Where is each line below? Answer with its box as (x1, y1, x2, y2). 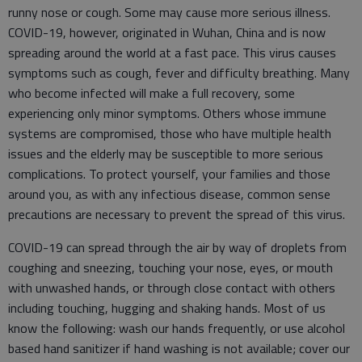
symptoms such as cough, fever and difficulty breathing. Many (8, 63, 350, 82)
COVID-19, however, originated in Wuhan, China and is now (8, 23, 326, 42)
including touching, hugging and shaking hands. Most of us (8, 298, 326, 318)
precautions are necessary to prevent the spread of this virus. (8, 204, 345, 224)
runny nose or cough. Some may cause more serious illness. (8, 2, 330, 22)
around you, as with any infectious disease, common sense (8, 184, 330, 204)
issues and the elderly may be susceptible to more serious (8, 144, 323, 163)
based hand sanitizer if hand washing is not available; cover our (8, 339, 350, 358)
